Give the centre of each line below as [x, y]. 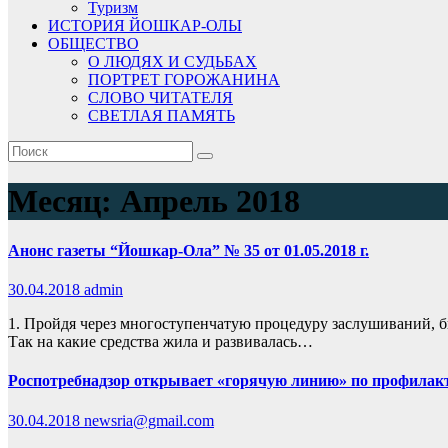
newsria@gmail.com [149, 420]
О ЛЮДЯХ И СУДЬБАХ [172, 61]
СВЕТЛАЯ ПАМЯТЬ [161, 115]
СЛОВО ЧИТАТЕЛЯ [160, 97]
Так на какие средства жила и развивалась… [160, 342]
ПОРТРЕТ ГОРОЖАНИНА [184, 79]
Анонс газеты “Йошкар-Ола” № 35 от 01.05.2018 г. [188, 250]
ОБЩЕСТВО [93, 43]
